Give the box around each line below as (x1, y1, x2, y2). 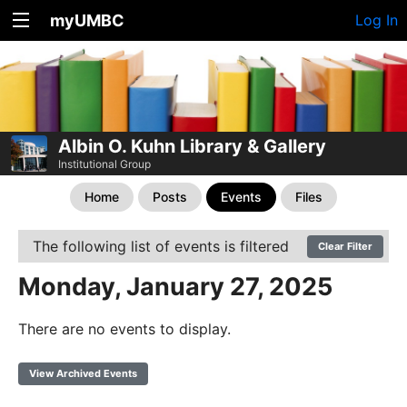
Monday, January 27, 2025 (18, 271, 333, 302)
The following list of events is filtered (33, 236, 289, 255)
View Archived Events (29, 366, 137, 380)
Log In (355, 11, 398, 29)
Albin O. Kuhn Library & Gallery (58, 134, 326, 157)
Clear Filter (318, 239, 372, 253)
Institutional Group (58, 156, 151, 171)
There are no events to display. (18, 319, 231, 338)
